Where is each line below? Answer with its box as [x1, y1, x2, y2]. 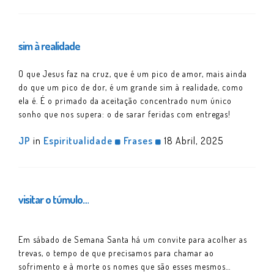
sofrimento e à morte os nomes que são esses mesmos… [18, 261, 231, 272]
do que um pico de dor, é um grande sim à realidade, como [18, 81, 243, 92]
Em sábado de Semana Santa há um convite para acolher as [18, 234, 247, 245]
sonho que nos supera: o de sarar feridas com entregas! [18, 108, 231, 119]
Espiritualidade [43, 134, 113, 147]
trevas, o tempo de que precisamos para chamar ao [18, 247, 214, 258]
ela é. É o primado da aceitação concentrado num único [18, 95, 232, 106]
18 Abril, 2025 [161, 134, 223, 147]
